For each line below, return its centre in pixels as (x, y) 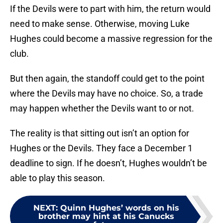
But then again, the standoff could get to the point (107, 79)
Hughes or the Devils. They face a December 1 (101, 148)
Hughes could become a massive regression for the (111, 39)
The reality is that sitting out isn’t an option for (100, 133)
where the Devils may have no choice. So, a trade (107, 94)
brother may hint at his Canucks (106, 217)
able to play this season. (57, 178)
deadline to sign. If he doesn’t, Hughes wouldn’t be (109, 163)
